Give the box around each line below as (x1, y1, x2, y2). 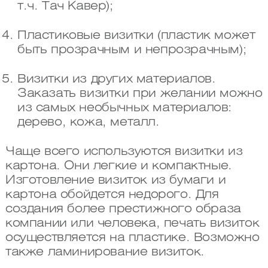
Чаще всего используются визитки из (5, 146, 243, 158)
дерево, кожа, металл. (17, 117, 160, 129)
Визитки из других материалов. (17, 74, 216, 86)
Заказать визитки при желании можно (17, 88, 263, 100)
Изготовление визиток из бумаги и (5, 175, 226, 187)
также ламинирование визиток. (5, 246, 205, 258)
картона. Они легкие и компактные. (5, 160, 232, 172)
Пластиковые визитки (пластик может (17, 30, 255, 42)
